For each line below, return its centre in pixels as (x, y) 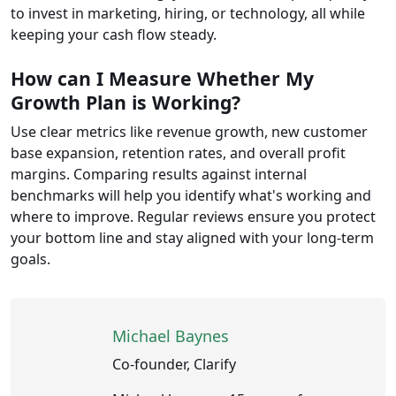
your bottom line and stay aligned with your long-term (192, 238)
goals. (30, 259)
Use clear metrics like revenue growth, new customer (189, 132)
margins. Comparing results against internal (159, 175)
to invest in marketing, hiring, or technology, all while (188, 14)
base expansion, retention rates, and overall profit (178, 153)
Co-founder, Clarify (174, 365)
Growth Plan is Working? (126, 103)
